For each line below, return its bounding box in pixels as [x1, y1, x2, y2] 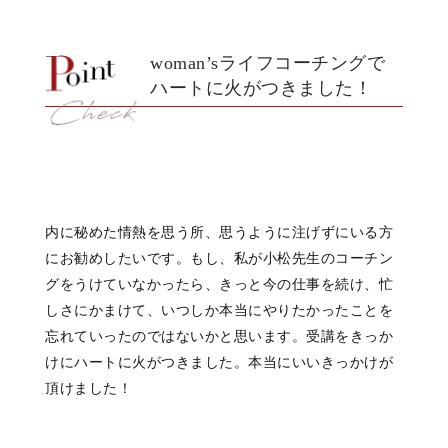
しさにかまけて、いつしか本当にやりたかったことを [45, 302, 393, 319]
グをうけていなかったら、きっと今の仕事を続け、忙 [45, 276, 393, 293]
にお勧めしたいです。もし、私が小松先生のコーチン [45, 250, 393, 267]
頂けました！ [45, 380, 132, 397]
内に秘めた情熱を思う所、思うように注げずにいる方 [45, 224, 393, 241]
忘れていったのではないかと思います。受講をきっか [45, 328, 393, 345]
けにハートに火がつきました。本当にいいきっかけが [45, 354, 393, 371]
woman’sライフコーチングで [150, 53, 385, 74]
